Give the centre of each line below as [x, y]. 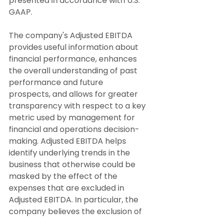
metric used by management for [73, 118]
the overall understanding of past [74, 71]
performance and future [57, 83]
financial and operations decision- [74, 130]
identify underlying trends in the [70, 153]
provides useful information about [75, 47]
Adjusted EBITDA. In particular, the [75, 200]
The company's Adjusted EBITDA [72, 36]
